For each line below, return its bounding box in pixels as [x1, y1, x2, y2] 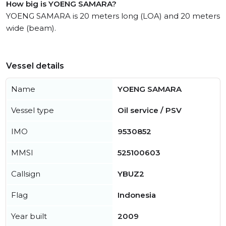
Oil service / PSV [118, 105, 182, 116]
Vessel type [11, 105, 54, 116]
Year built [11, 211, 47, 221]
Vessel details [6, 61, 64, 71]
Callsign [11, 169, 40, 179]
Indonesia [118, 190, 156, 200]
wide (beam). [6, 23, 56, 33]
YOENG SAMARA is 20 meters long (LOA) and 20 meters [6, 11, 220, 21]
